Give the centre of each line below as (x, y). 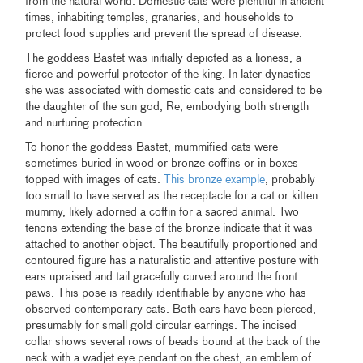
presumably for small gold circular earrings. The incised (161, 325)
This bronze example (215, 179)
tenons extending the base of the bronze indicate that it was (169, 228)
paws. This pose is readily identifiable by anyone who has (166, 293)
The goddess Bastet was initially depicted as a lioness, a (164, 58)
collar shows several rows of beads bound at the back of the (173, 342)
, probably (290, 179)
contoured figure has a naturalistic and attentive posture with (172, 261)
